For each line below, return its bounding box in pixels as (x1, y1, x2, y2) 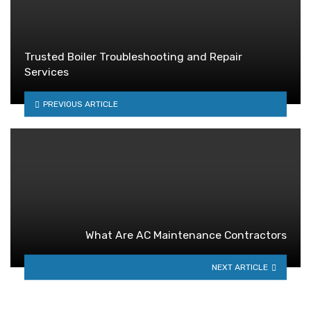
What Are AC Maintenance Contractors (85, 228, 287, 242)
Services (24, 65, 69, 79)
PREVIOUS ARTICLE (42, 99, 118, 109)
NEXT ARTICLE (212, 262, 269, 272)
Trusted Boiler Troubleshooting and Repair (24, 50, 242, 64)
